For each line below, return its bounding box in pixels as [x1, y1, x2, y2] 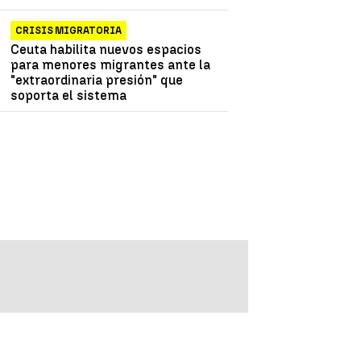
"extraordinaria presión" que [10, 72, 184, 88]
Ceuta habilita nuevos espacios [10, 41, 202, 57]
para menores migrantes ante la [10, 56, 211, 73]
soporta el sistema [10, 87, 127, 103]
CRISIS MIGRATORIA [15, 24, 122, 36]
